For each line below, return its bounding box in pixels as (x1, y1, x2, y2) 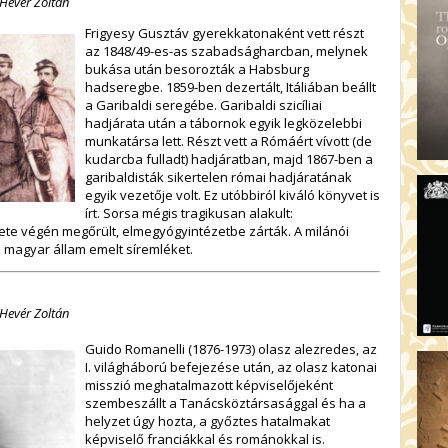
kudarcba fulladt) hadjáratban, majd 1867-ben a (85, 149, 373, 168)
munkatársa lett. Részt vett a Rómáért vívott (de (85, 131, 372, 150)
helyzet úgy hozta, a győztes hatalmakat (85, 411, 330, 430)
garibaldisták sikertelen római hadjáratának (85, 167, 352, 186)
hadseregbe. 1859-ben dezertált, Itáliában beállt (85, 77, 376, 96)
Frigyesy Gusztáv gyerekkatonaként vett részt (85, 23, 364, 42)
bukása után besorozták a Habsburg (85, 59, 309, 78)
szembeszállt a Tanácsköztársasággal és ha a (85, 393, 366, 412)
